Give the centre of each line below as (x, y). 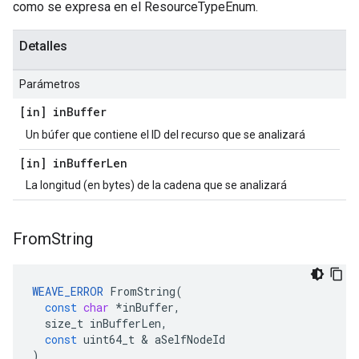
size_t (64, 323)
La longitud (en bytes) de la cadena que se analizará (156, 185)
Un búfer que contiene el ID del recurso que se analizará (165, 135)
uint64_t (109, 339)
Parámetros (50, 84)
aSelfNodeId (190, 339)
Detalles (43, 46)
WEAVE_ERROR (68, 291)
